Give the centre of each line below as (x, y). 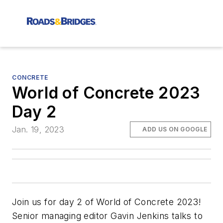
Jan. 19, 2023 (38, 130)
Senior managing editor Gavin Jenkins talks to (107, 216)
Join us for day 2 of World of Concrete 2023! (107, 202)
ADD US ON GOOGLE (175, 129)
